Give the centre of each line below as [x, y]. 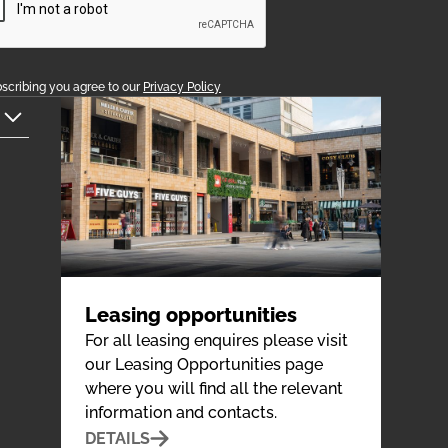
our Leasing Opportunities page [203, 365]
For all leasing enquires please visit [216, 341]
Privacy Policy [182, 87]
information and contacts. [180, 413]
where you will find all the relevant [213, 389]
